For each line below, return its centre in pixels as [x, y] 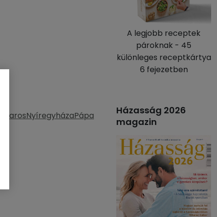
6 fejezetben [164, 70]
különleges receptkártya [164, 57]
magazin [137, 122]
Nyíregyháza [50, 116]
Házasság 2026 [151, 110]
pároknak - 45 [164, 45]
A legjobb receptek [164, 33]
